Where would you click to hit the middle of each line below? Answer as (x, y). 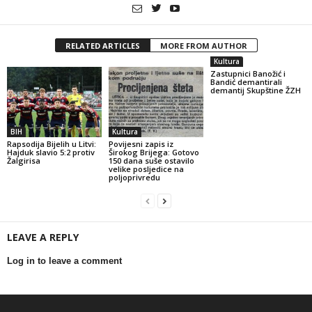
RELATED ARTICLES (102, 45)
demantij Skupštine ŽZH (255, 90)
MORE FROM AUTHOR (203, 45)
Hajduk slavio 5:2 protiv (51, 153)
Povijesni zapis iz (141, 144)
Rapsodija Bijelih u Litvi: (52, 144)
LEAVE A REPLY (43, 237)
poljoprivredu (134, 178)
